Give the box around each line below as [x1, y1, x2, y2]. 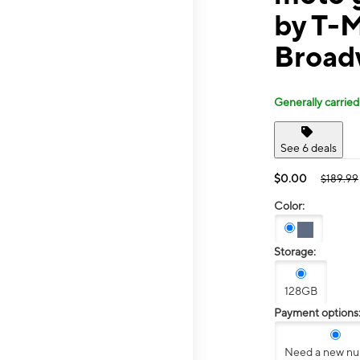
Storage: [274, 245, 316, 259]
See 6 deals [280, 141, 337, 154]
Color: [274, 198, 305, 212]
